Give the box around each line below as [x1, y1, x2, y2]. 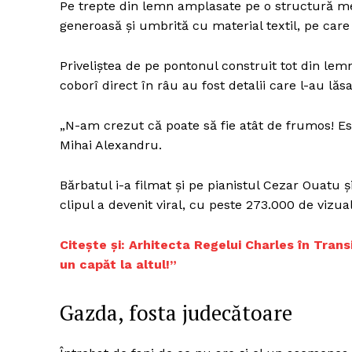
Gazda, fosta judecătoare [60, 299, 292, 328]
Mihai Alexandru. [60, 137, 162, 153]
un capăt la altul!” [60, 257, 177, 273]
